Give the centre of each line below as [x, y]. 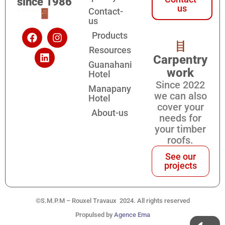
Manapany [110, 88]
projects [180, 165]
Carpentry [181, 60]
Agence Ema [132, 215]
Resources [110, 50]
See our [180, 156]
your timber [181, 129]
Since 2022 [181, 85]
